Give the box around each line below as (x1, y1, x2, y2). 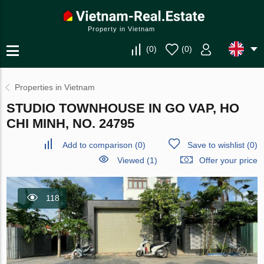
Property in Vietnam (88, 25, 155, 32)
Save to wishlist (187, 140, 245, 150)
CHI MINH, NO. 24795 (6, 116, 135, 131)
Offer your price (199, 156, 258, 165)
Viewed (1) (117, 156, 157, 165)
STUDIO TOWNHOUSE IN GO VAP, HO (6, 101, 240, 115)
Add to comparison (62, 140, 133, 150)
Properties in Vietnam (15, 82, 95, 92)
